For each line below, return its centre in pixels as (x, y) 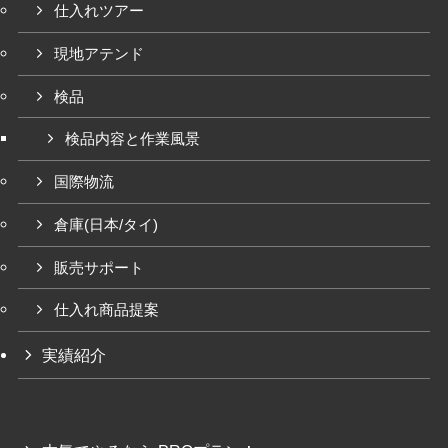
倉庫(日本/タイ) (106, 224)
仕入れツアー (99, 11)
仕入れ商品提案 (107, 310)
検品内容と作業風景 (133, 139)
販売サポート (99, 267)
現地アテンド (99, 53)
